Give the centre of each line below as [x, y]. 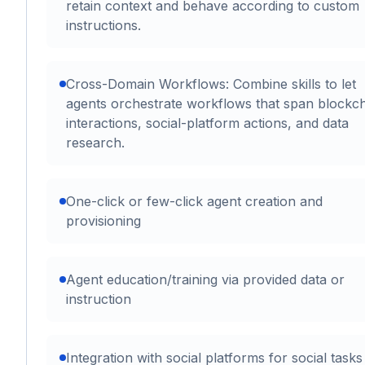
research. [95, 143]
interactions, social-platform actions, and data [207, 123]
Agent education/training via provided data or [205, 279]
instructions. [103, 25]
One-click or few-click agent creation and [194, 201]
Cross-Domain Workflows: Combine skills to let [211, 84]
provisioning [103, 221]
